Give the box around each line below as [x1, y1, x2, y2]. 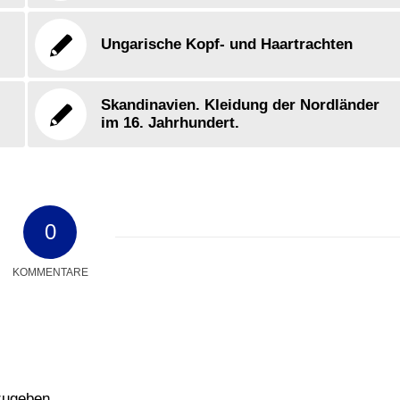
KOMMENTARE [12, 266, 88, 279]
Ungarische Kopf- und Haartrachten [101, 36, 354, 54]
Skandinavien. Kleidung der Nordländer [101, 96, 380, 114]
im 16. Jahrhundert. [101, 114, 240, 132]
